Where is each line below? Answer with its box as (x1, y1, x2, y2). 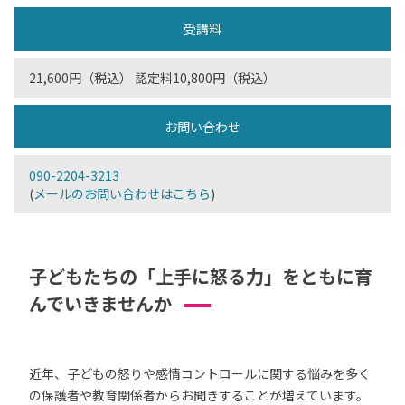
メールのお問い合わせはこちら (33, 184, 211, 202)
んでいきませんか (29, 290, 172, 316)
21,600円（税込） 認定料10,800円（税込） (29, 69, 276, 87)
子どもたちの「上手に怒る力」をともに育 (29, 263, 372, 289)
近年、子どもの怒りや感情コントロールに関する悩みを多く (29, 364, 371, 382)
